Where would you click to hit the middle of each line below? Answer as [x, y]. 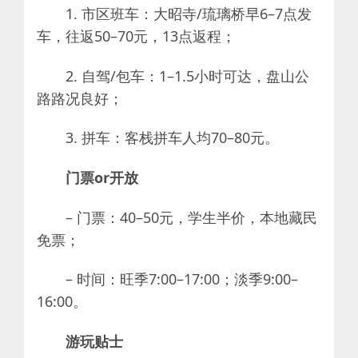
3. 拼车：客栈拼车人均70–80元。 [172, 138]
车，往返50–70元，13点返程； [136, 36]
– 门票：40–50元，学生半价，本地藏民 [191, 217]
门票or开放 [102, 178]
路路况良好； [80, 98]
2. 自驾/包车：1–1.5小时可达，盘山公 [187, 76]
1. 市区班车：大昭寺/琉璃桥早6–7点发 [189, 14]
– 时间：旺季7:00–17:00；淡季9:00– [182, 279]
